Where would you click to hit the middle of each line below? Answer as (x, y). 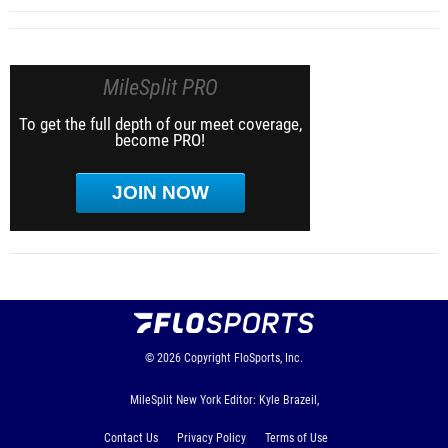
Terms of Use (296, 437)
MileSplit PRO (160, 87)
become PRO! (160, 139)
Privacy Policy (211, 437)
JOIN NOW (160, 192)
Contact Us (131, 437)
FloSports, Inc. (268, 357)
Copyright (207, 357)
